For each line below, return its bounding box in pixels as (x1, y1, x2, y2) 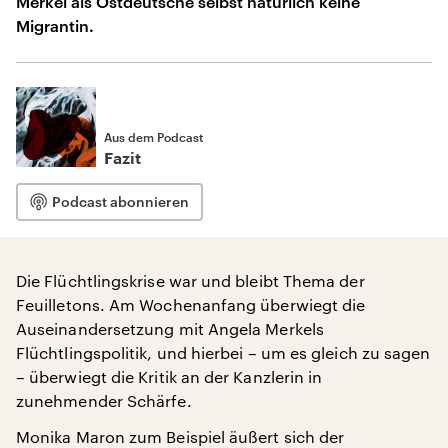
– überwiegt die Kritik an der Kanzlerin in (16, 367, 323, 386)
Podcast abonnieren (52, 193, 189, 210)
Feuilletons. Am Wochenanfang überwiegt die (16, 295, 366, 314)
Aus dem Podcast (104, 130, 203, 144)
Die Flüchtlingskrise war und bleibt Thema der (16, 271, 365, 290)
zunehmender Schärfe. (16, 391, 192, 410)
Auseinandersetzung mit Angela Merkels (16, 319, 324, 338)
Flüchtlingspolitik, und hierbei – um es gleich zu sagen (16, 343, 431, 362)
